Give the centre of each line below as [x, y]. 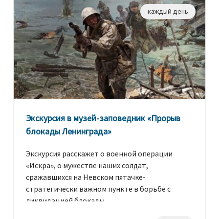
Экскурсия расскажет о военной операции [99, 153]
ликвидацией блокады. [66, 200]
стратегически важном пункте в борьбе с [98, 189]
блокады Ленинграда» [69, 131]
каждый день [168, 11]
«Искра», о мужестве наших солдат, [87, 165]
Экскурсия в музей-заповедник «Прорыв [103, 118]
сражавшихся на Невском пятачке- [86, 177]
